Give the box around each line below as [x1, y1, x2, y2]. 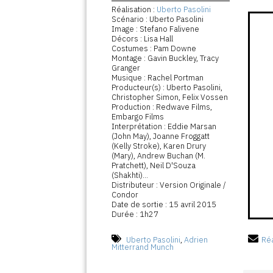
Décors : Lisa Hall [112, 34, 174, 44]
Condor [112, 190, 139, 200]
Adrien [184, 235, 208, 246]
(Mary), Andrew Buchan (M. [112, 151, 206, 161]
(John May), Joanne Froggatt [112, 131, 210, 142]
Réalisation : [112, 4, 157, 15]
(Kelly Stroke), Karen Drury [112, 141, 207, 152]
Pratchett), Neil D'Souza [112, 160, 196, 171]
